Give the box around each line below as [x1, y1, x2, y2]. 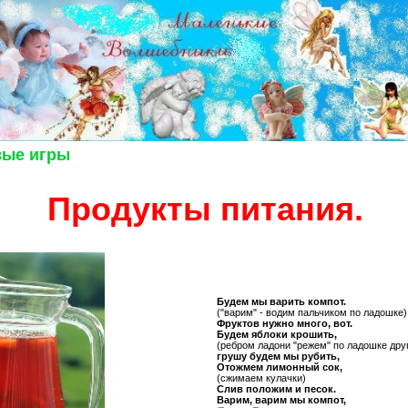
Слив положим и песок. [217, 383, 336, 394]
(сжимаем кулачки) [217, 372, 306, 383]
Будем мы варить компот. [217, 296, 346, 307]
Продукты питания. [46, 190, 363, 228]
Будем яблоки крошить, [217, 329, 337, 340]
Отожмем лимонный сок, [217, 362, 342, 372]
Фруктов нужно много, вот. [217, 318, 352, 329]
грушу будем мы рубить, [217, 351, 340, 362]
